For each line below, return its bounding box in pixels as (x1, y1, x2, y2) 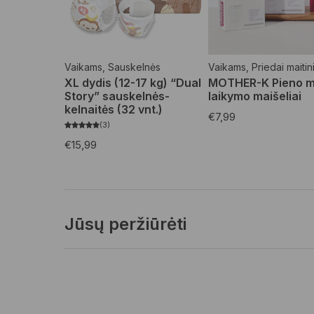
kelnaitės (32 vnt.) (64, 102, 163, 116)
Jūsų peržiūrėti (64, 213, 186, 234)
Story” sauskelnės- (64, 88, 170, 103)
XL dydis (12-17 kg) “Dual (64, 75, 201, 90)
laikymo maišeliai (207, 88, 301, 103)
